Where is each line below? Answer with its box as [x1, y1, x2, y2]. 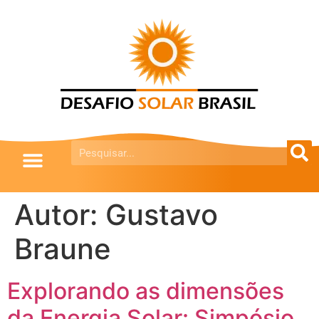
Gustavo [105, 197, 218, 232]
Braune [14, 231, 111, 266]
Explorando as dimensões [7, 277, 284, 305]
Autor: [14, 197, 105, 232]
